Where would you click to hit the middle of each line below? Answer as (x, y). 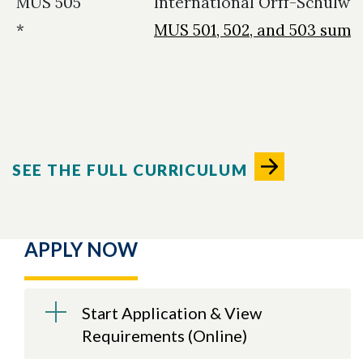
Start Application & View (172, 312)
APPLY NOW (81, 249)
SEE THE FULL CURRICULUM (130, 169)
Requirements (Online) (164, 335)
